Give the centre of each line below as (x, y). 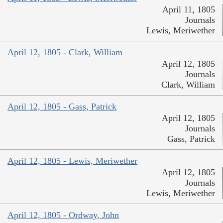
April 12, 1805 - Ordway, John (63, 215)
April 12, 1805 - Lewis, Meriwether (72, 161)
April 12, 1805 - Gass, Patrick (62, 107)
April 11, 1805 (189, 10)
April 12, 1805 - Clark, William (65, 53)
